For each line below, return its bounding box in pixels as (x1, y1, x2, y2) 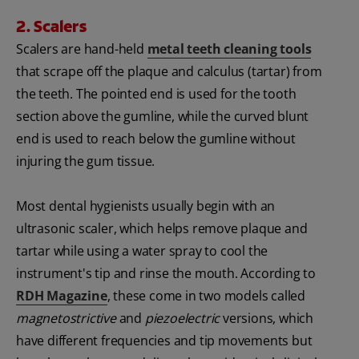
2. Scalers (16, 16, 87, 38)
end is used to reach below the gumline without (16, 130, 296, 148)
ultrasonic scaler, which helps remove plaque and (16, 220, 308, 238)
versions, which (220, 309, 314, 328)
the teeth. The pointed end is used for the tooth (16, 85, 296, 103)
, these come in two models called (107, 287, 306, 305)
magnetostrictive (16, 309, 116, 328)
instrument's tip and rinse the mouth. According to (16, 264, 316, 283)
